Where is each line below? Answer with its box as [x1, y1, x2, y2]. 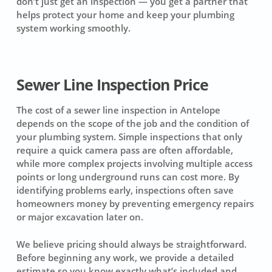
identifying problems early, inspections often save [16, 184, 234, 197]
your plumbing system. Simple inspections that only [16, 131, 242, 143]
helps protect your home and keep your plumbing [16, 8, 234, 21]
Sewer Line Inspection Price [16, 75, 208, 95]
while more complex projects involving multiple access [16, 157, 253, 170]
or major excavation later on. [16, 211, 143, 223]
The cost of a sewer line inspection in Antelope [16, 104, 220, 117]
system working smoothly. [16, 21, 131, 34]
